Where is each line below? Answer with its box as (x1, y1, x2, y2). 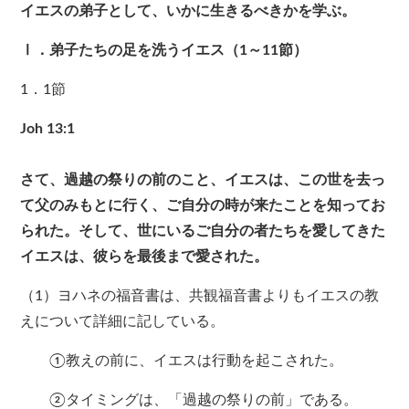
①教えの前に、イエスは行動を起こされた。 (20, 353, 344, 369)
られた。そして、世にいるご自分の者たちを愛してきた (20, 224, 386, 239)
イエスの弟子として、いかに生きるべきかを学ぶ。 (20, 4, 357, 19)
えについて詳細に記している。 (20, 314, 225, 330)
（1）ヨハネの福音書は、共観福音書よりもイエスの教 (20, 288, 380, 304)
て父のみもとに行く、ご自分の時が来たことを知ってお (20, 198, 386, 214)
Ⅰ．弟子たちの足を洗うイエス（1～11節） (20, 43, 309, 58)
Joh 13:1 (20, 121, 76, 137)
